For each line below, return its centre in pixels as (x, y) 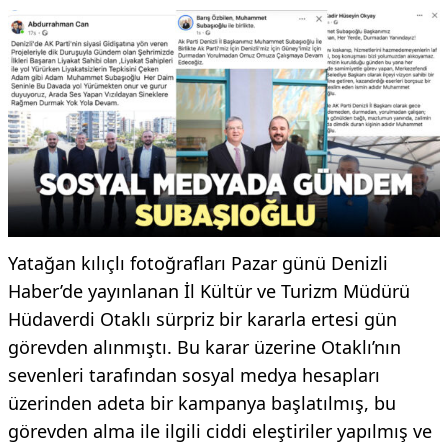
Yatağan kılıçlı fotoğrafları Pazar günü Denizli (198, 262)
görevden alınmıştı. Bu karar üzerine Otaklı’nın (204, 346)
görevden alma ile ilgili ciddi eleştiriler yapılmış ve (220, 430)
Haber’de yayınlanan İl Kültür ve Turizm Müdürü (209, 290)
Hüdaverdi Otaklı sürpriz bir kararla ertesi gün (202, 318)
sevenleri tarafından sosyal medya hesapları (194, 374)
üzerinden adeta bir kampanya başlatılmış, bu (202, 402)
